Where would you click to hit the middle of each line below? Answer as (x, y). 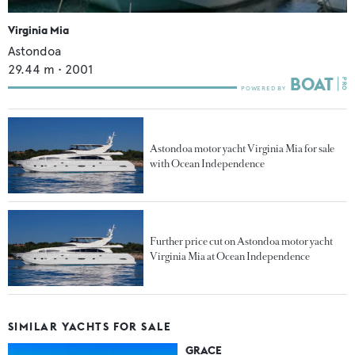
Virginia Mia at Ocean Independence (230, 256)
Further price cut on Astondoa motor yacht (242, 241)
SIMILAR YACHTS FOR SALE (90, 327)
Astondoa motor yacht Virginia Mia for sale (242, 148)
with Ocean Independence (208, 163)
